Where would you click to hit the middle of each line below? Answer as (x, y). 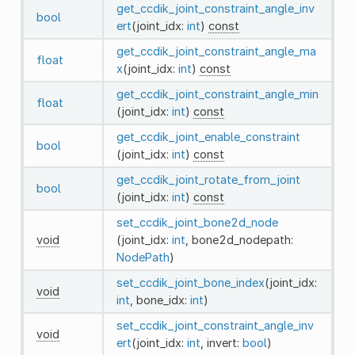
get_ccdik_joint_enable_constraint (208, 136)
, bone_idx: (160, 300)
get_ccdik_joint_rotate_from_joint (208, 179)
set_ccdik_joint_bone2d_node (197, 222)
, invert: (221, 342)
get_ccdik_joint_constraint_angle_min (217, 94)
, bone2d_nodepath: (239, 239)
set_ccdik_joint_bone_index (190, 282)
